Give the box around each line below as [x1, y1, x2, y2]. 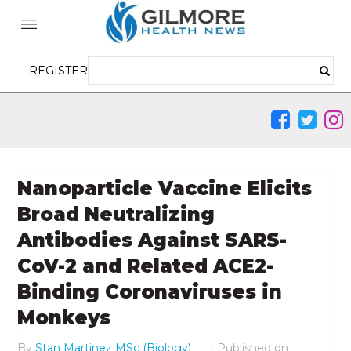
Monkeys [17, 306, 111, 330]
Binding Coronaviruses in [17, 280, 283, 304]
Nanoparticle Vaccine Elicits [17, 177, 313, 201]
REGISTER [29, 63, 89, 78]
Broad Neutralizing [17, 203, 215, 226]
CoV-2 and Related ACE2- [17, 255, 274, 278]
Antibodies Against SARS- [17, 229, 288, 252]
